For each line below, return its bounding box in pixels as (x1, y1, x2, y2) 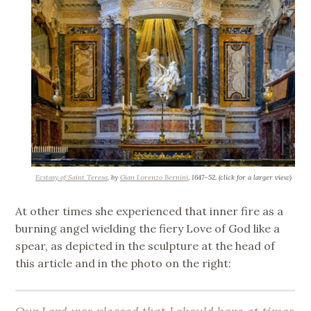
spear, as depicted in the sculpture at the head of (15, 238, 276, 253)
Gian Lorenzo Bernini (119, 172, 188, 182)
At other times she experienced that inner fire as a (15, 203, 284, 218)
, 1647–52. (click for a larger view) (187, 172, 292, 182)
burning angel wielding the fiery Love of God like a (15, 221, 280, 235)
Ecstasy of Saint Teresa (35, 172, 108, 182)
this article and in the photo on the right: (15, 255, 232, 270)
